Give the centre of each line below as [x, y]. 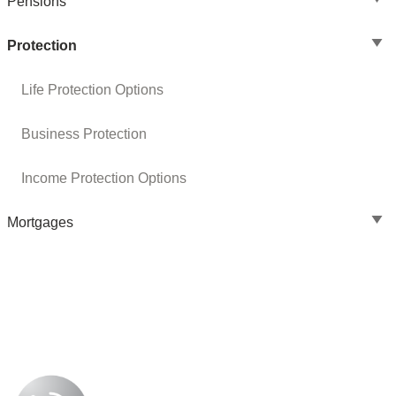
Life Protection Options [92, 90]
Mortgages [40, 223]
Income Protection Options [104, 179]
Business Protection [84, 134]
